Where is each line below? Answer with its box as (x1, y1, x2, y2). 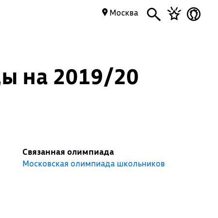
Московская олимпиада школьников (22, 158, 165, 168)
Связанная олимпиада (22, 146, 114, 157)
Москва (108, 7, 138, 18)
